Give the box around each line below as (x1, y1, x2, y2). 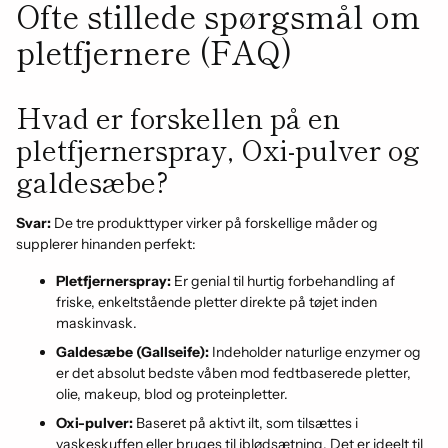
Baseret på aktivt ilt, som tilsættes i (133, 414, 358, 432)
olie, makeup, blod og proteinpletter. (56, 385, 288, 403)
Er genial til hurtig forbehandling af (171, 272, 395, 290)
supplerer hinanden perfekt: (16, 235, 196, 253)
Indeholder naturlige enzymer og (209, 343, 421, 361)
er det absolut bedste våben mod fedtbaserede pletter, (56, 364, 411, 382)
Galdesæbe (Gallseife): (56, 343, 209, 361)
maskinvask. (56, 314, 137, 332)
